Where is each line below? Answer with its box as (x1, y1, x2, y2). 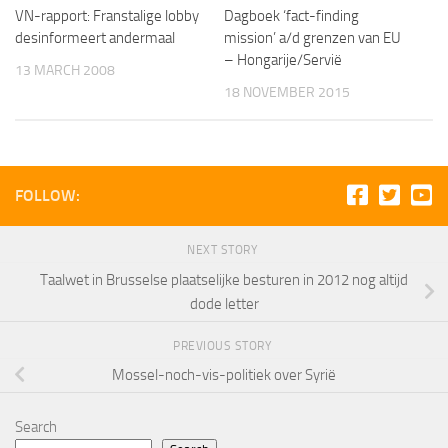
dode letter (189, 294, 259, 313)
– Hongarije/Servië (224, 50, 342, 69)
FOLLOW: (15, 186, 80, 206)
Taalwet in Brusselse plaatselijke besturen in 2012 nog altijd (40, 270, 408, 289)
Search (15, 417, 57, 436)
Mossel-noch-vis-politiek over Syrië (112, 366, 336, 385)
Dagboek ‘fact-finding (224, 6, 359, 25)
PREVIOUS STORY (173, 338, 275, 353)
